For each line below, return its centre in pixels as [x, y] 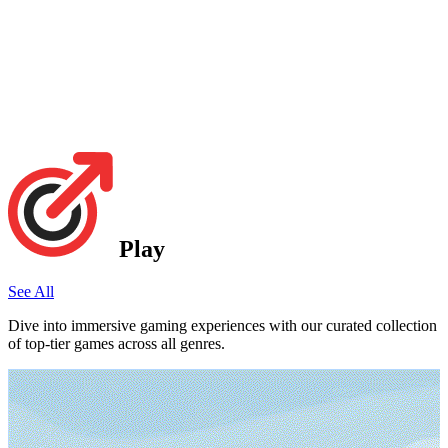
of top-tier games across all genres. [116, 343]
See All [31, 291]
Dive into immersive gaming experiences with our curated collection [222, 325]
